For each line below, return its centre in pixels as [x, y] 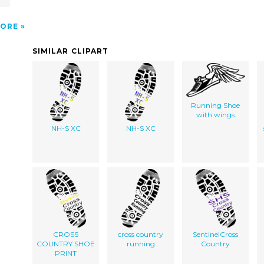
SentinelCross [215, 234]
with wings [215, 114]
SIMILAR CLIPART [71, 51]
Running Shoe [215, 105]
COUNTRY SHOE [66, 243]
